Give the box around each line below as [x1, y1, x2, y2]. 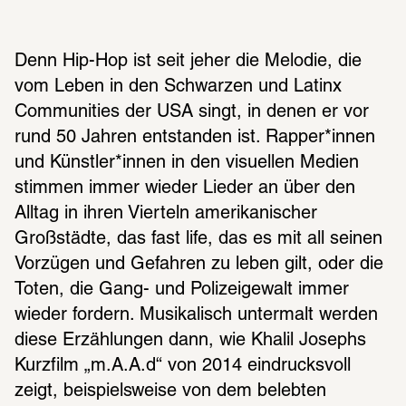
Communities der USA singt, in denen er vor [14, 104, 369, 121]
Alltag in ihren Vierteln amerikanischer [14, 206, 317, 223]
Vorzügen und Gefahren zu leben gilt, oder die [14, 256, 383, 274]
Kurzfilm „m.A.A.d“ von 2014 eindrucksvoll [14, 358, 351, 375]
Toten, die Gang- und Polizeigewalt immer [14, 282, 349, 299]
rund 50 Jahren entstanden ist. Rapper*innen [14, 130, 375, 147]
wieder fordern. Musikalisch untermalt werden [14, 307, 378, 324]
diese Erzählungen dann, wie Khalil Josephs [14, 333, 366, 350]
